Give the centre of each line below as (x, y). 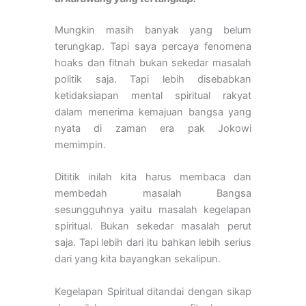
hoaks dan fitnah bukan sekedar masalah (153, 63)
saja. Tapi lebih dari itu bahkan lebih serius (153, 243)
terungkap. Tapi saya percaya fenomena (153, 47)
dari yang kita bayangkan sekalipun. (138, 259)
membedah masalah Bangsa (153, 194)
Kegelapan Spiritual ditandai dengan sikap (153, 291)
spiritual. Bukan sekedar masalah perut (153, 226)
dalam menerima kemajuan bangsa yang (153, 112)
